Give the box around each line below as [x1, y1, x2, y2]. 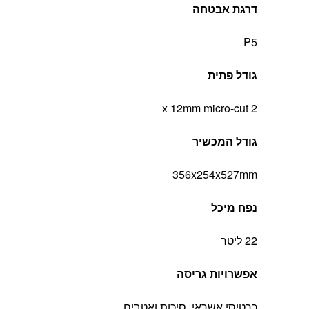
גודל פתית [208, 67, 257, 83]
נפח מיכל [211, 199, 257, 216]
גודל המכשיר [192, 133, 257, 150]
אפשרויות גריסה [177, 266, 257, 282]
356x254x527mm [172, 166, 257, 183]
